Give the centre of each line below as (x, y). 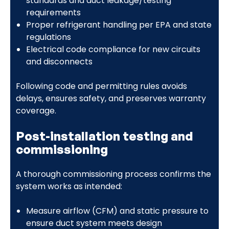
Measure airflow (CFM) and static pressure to (117, 211)
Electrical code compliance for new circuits (113, 49)
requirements (53, 12)
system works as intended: (69, 186)
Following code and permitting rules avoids (101, 86)
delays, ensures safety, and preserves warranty (111, 98)
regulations (48, 37)
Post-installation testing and (104, 136)
